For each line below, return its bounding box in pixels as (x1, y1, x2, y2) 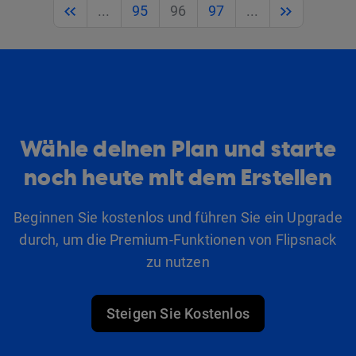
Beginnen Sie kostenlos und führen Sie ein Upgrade (14, 208, 342, 226)
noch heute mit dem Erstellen (24, 162, 332, 193)
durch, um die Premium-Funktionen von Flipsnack (19, 230, 337, 248)
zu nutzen (146, 253, 210, 270)
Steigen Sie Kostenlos (106, 304, 250, 322)
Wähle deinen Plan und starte (20, 133, 336, 164)
